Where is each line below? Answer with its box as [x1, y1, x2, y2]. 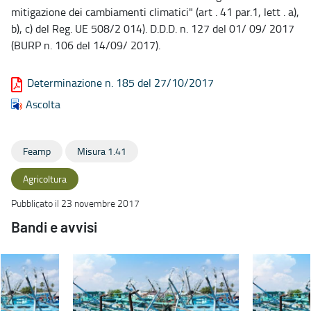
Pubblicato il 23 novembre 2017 [11, 196, 140, 210]
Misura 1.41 [77, 144, 126, 158]
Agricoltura [23, 171, 67, 185]
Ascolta [26, 96, 60, 112]
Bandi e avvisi [11, 220, 97, 235]
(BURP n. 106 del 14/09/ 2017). [11, 37, 160, 53]
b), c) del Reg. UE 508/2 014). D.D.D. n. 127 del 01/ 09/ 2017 [11, 20, 294, 36]
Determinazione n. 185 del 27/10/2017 [27, 74, 214, 90]
